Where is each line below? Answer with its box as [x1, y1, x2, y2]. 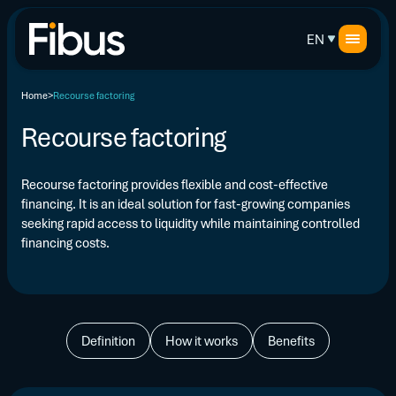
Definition [81, 331, 135, 349]
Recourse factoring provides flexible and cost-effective [21, 175, 328, 193]
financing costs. [21, 233, 110, 251]
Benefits [268, 331, 315, 349]
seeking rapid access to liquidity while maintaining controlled [21, 214, 360, 232]
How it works [165, 331, 238, 349]
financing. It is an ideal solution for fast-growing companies [21, 194, 350, 212]
